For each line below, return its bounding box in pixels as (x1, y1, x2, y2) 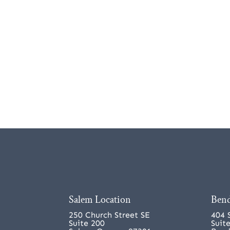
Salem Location (69, 193, 131, 206)
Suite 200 (69, 218, 105, 228)
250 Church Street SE (69, 209, 150, 220)
